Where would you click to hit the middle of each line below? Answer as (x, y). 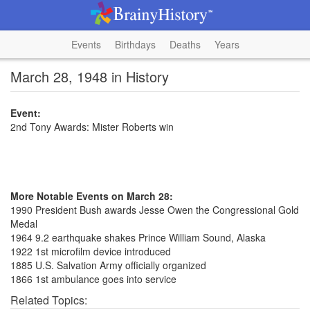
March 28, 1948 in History (90, 76)
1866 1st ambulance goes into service (93, 279)
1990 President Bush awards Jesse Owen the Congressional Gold (155, 210)
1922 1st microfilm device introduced (91, 251)
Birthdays (135, 44)
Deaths (185, 44)
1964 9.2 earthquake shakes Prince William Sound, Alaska (138, 237)
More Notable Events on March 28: (92, 196)
